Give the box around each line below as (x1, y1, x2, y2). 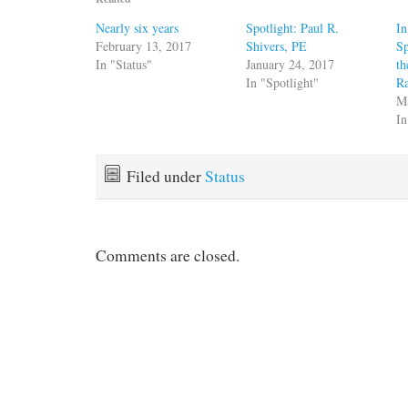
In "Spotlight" (246, 73, 320, 91)
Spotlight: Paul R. (246, 18, 340, 36)
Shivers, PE (246, 36, 308, 55)
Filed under (127, 165, 205, 187)
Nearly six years (96, 18, 178, 36)
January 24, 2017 (246, 55, 335, 73)
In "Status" (96, 55, 152, 73)
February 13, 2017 (96, 36, 191, 55)
